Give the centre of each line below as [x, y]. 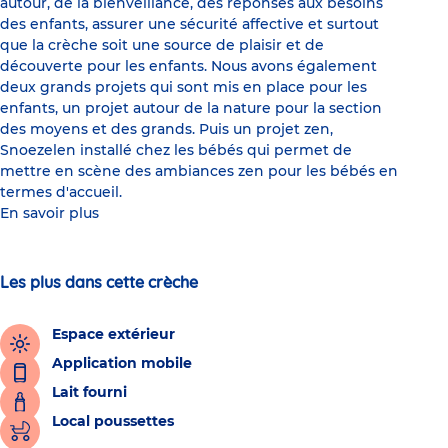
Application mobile [122, 363]
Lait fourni [89, 392]
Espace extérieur [113, 334]
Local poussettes [113, 421]
